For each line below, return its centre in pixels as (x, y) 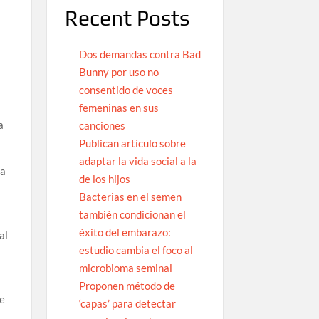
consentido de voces (126, 90)
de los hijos (104, 179)
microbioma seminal (125, 268)
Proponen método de (127, 286)
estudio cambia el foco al (136, 250)
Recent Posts (127, 18)
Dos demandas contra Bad (140, 54)
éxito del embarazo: (125, 232)
